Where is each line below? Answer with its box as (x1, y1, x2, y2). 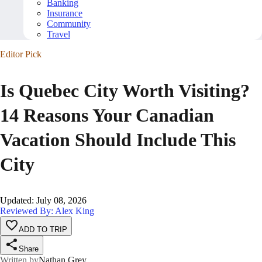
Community (47, 19, 91, 29)
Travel (47, 29, 70, 40)
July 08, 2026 (36, 195, 87, 206)
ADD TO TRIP (19, 225, 67, 235)
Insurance (47, 8, 82, 19)
